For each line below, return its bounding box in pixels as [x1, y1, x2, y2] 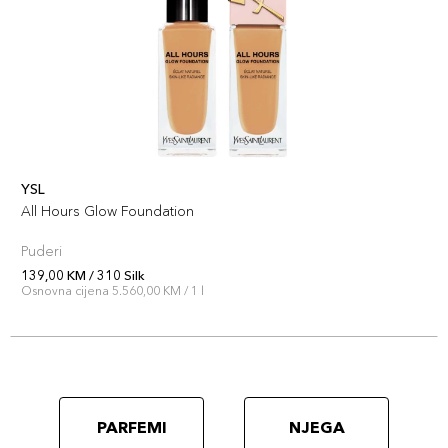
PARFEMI [96, 417, 167, 437]
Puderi [21, 242, 62, 260]
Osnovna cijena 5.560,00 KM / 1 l [21, 283, 204, 298]
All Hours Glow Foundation [21, 202, 194, 220]
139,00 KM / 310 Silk [21, 267, 145, 283]
